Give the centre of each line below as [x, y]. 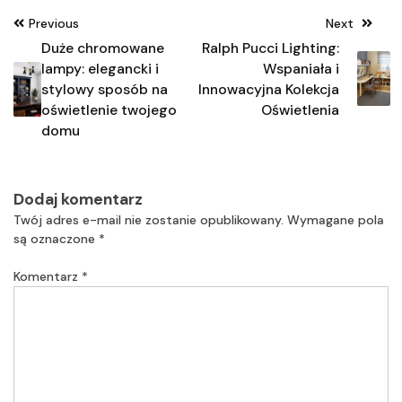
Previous [54, 23]
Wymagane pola [336, 220]
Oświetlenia [300, 109]
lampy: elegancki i [100, 68]
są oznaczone [56, 239]
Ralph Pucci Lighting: [270, 48]
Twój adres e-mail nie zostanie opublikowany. [149, 220]
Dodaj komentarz [78, 200]
